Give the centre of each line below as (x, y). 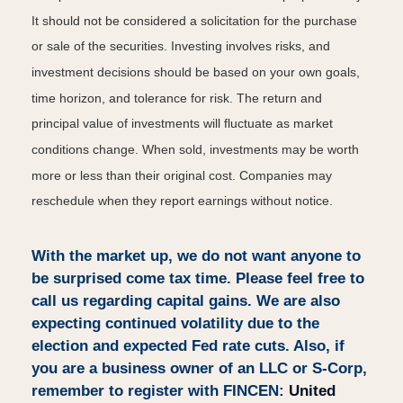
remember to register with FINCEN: (160, 391)
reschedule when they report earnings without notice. (182, 201)
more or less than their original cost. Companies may (182, 175)
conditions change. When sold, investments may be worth (195, 150)
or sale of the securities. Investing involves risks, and (181, 46)
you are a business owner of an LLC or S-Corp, (199, 369)
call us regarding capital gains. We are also (186, 301)
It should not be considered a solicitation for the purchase (194, 21)
